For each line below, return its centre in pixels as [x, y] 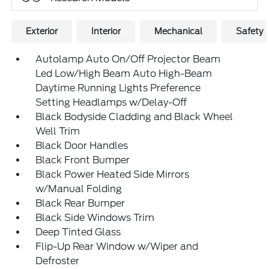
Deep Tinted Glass [78, 232]
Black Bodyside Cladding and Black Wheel [134, 117]
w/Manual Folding [79, 189]
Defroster [58, 261]
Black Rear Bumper [80, 203]
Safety [250, 31]
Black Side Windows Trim [95, 218]
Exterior [42, 31]
